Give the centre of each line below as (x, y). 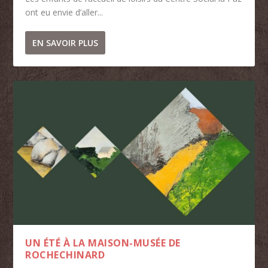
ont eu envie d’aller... (64, 12)
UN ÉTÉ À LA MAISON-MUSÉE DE (103, 243)
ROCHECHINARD (65, 255)
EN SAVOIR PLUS (66, 42)
